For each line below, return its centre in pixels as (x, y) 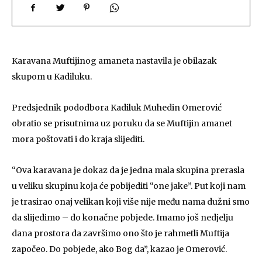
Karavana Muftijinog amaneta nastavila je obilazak (114, 61)
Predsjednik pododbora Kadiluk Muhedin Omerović (117, 108)
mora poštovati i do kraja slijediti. (78, 139)
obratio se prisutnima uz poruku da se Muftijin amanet (122, 123)
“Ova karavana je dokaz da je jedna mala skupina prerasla (128, 170)
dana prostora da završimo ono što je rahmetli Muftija (120, 233)
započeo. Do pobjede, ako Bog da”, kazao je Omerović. (119, 249)
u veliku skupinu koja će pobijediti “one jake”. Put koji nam (129, 186)
